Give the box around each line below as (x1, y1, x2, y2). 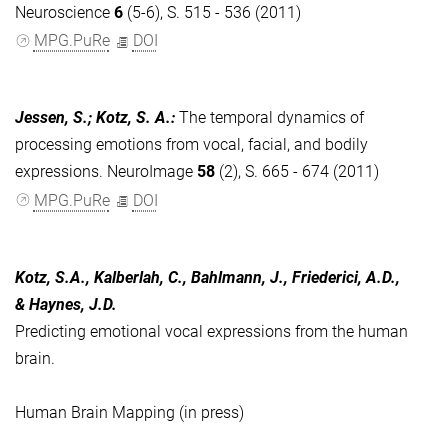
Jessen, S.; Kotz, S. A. (15, 108, 171, 128)
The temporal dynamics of (179, 108, 364, 128)
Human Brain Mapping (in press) (15, 402, 244, 422)
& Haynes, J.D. (15, 294, 117, 314)
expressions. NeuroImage (15, 162, 197, 182)
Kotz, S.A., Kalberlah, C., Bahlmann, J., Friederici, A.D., (15, 267, 400, 287)
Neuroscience (15, 3, 114, 23)
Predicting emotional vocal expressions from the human (15, 321, 408, 341)
